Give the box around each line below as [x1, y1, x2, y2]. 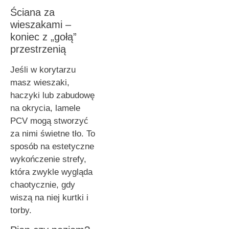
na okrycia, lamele [10, 103, 80, 113]
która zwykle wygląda [10, 167, 93, 177]
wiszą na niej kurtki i [10, 192, 88, 202]
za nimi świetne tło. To [10, 128, 95, 139]
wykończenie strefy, [10, 154, 86, 164]
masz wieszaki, [10, 77, 70, 87]
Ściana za [10, 6, 55, 18]
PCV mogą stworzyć [10, 116, 88, 126]
